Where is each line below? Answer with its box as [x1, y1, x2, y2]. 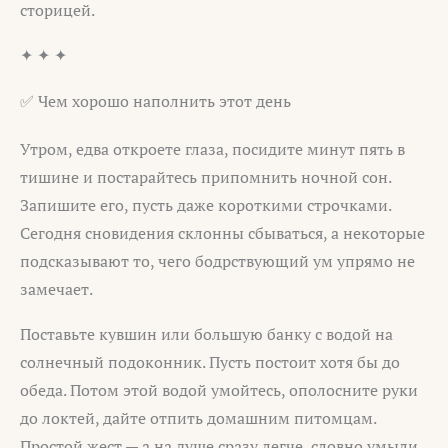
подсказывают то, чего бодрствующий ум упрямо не [20, 249, 415, 272]
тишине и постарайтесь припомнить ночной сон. [20, 165, 391, 188]
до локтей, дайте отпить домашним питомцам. [20, 407, 376, 430]
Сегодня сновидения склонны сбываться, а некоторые [20, 221, 425, 244]
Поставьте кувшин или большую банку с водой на [20, 323, 393, 346]
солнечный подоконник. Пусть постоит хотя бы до [20, 351, 400, 374]
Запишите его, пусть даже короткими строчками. [20, 193, 391, 216]
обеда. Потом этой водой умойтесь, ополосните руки [20, 379, 418, 402]
